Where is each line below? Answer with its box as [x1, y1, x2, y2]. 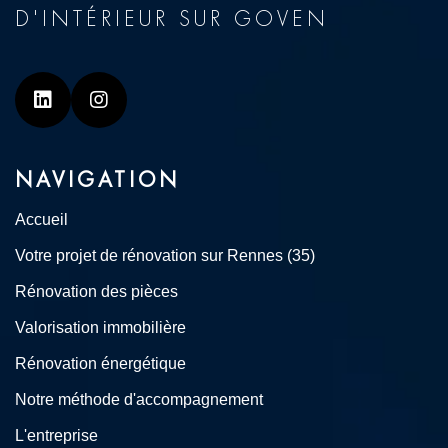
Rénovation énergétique [15, 355, 186, 373]
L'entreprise [15, 427, 98, 445]
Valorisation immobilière [15, 319, 186, 337]
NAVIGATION [15, 167, 180, 194]
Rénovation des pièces [15, 283, 178, 301]
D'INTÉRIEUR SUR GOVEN [15, 7, 329, 33]
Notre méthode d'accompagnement [15, 391, 263, 409]
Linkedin [41, 105, 115, 128]
